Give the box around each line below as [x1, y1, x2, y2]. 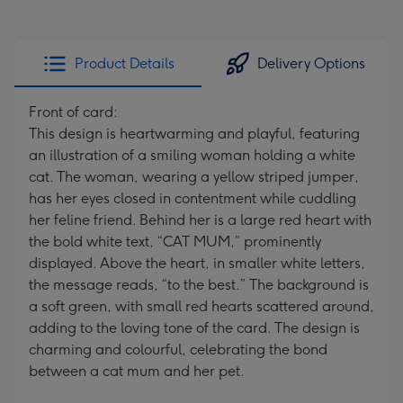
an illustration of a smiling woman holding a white [29, 147, 355, 164]
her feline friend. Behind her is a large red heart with [29, 211, 372, 228]
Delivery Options [257, 55, 365, 72]
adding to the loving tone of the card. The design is [29, 319, 360, 336]
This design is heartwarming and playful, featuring [29, 125, 360, 142]
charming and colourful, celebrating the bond [29, 341, 327, 358]
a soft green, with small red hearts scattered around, [29, 298, 374, 315]
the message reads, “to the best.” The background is [29, 276, 369, 293]
